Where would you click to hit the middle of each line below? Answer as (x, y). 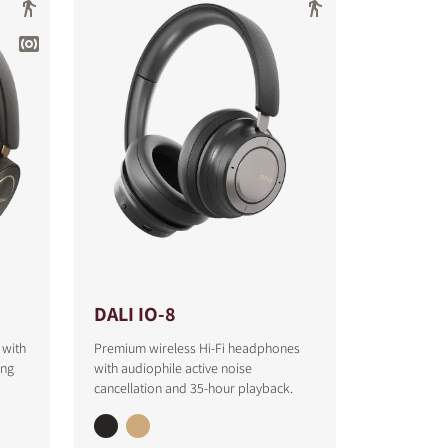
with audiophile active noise (172, 368)
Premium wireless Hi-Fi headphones (196, 348)
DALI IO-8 (134, 314)
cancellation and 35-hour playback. (193, 388)
